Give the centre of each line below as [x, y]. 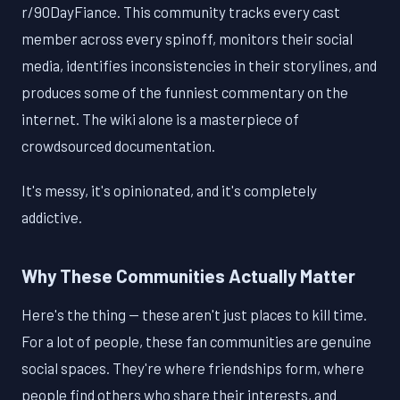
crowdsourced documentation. [118, 146]
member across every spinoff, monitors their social [187, 39]
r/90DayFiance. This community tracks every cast [181, 12]
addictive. [52, 217]
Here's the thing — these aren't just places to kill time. [194, 314]
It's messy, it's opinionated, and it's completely [169, 191]
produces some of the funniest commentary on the [185, 92]
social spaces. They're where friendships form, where [193, 367]
